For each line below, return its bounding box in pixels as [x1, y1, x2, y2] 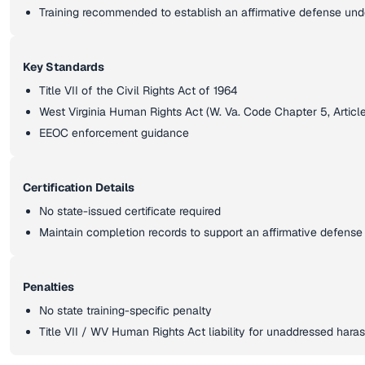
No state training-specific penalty [39, 303, 212, 318]
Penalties [23, 279, 74, 294]
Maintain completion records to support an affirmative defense [39, 225, 363, 240]
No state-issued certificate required [39, 204, 221, 218]
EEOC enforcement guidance [39, 125, 189, 140]
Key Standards [23, 59, 104, 74]
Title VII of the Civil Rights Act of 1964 [39, 83, 238, 98]
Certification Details [23, 180, 134, 195]
